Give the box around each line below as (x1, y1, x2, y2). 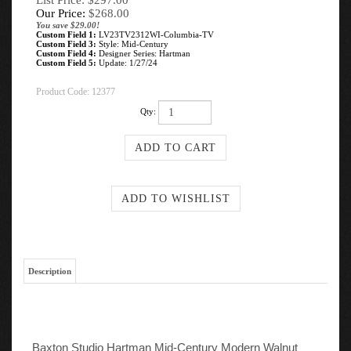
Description (28, 262, 71, 271)
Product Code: (36, 86, 89, 97)
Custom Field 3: (36, 39, 96, 49)
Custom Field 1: (36, 30, 96, 39)
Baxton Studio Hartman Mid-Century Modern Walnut (32, 337, 298, 349)
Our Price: (36, 7, 85, 20)
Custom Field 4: (36, 49, 96, 58)
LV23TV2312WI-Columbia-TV (96, 30, 214, 39)
